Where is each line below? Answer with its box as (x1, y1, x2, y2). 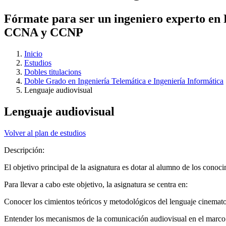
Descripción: (4, 145, 46, 154)
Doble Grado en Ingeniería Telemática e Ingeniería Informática (24, 76, 223, 85)
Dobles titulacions (24, 67, 81, 76)
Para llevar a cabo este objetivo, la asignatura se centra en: (4, 180, 188, 189)
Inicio (24, 49, 42, 58)
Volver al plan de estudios (4, 128, 86, 137)
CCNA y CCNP (4, 25, 83, 39)
